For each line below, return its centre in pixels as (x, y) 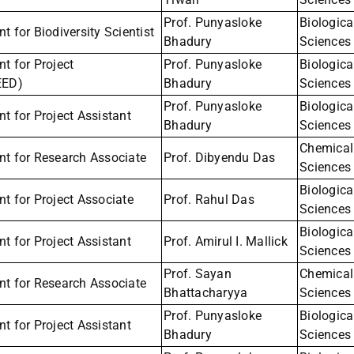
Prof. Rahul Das (209, 200)
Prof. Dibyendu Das (220, 158)
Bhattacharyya (206, 293)
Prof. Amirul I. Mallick (226, 242)
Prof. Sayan (198, 274)
